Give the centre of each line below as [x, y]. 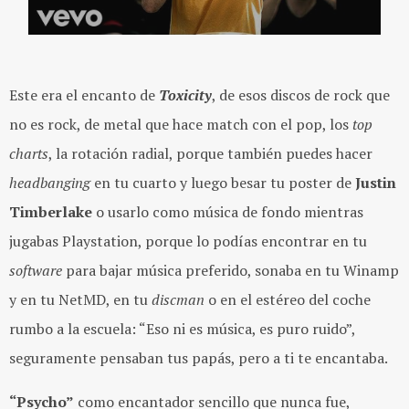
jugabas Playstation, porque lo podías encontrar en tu [188, 241]
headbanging [50, 183]
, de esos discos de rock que [301, 95]
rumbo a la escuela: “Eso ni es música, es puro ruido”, [183, 329]
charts [29, 154]
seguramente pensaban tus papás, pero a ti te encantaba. [199, 358]
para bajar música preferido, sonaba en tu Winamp [231, 271]
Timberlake [51, 212]
